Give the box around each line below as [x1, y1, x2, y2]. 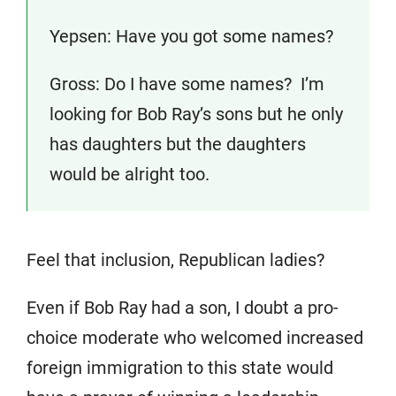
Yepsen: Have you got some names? [49, 26, 333, 47]
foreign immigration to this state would [27, 357, 333, 378]
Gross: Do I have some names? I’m [49, 73, 324, 95]
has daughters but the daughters [49, 133, 306, 155]
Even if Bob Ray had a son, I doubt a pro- [27, 297, 339, 318]
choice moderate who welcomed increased [27, 327, 363, 348]
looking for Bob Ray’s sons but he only [49, 103, 343, 125]
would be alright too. [49, 164, 209, 185]
